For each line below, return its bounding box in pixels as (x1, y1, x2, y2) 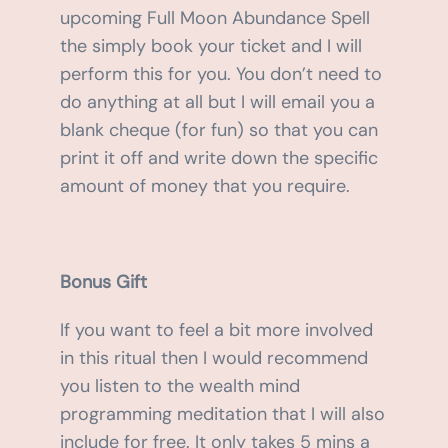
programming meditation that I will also (59, 402, 385, 427)
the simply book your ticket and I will (59, 34, 362, 59)
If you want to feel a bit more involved (59, 318, 373, 343)
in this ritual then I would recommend (59, 346, 368, 371)
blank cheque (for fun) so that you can (59, 118, 378, 143)
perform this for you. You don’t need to (59, 62, 382, 87)
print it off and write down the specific (59, 146, 378, 171)
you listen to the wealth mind (59, 374, 300, 399)
